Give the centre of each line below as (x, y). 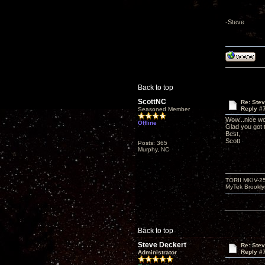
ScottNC (152, 102)
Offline (147, 123)
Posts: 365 (153, 143)
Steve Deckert (162, 245)
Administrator (157, 252)
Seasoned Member (164, 109)
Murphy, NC (153, 149)
